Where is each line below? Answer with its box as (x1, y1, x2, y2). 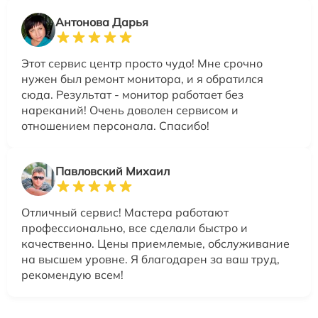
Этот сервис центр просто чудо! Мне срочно (21, 56, 263, 70)
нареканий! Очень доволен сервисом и (21, 103, 238, 117)
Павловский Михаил (55, 164, 170, 178)
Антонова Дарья (55, 15, 148, 29)
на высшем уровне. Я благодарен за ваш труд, (21, 252, 280, 266)
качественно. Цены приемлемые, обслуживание (21, 236, 290, 251)
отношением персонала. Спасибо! (21, 119, 209, 133)
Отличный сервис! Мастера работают (21, 205, 229, 219)
